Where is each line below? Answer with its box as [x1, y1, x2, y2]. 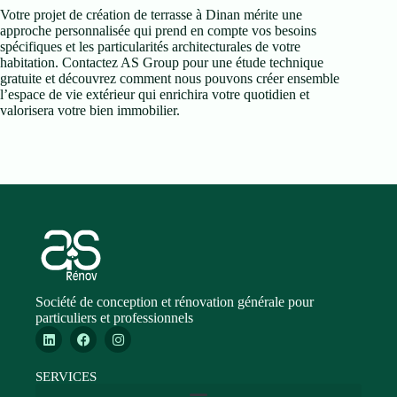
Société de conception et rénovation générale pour [35, 294, 314, 309]
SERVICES [35, 370, 97, 384]
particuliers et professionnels [35, 310, 193, 325]
